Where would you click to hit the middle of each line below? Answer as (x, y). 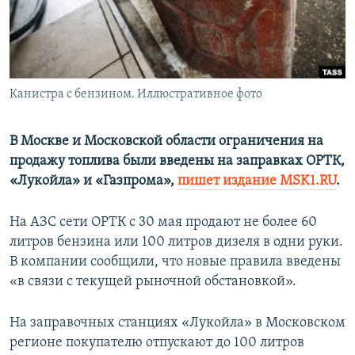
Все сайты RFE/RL (81, 121)
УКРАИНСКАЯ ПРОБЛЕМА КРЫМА (103, 100)
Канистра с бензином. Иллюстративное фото (136, 95)
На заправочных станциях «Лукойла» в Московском (177, 323)
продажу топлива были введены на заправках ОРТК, (177, 162)
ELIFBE (44, 72)
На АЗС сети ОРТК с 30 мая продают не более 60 (163, 223)
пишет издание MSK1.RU (257, 181)
